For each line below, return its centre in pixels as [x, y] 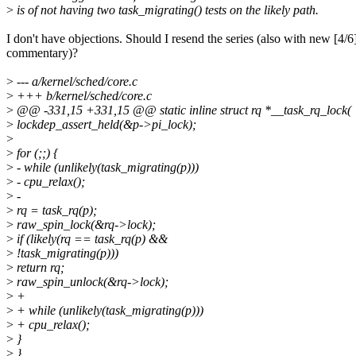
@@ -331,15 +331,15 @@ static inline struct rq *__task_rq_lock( [182, 110]
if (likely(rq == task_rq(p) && [91, 239]
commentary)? [42, 53]
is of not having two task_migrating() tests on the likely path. [166, 10]
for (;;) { [36, 153]
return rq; [39, 268]
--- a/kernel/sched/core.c [75, 82]
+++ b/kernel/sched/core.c [83, 96]
